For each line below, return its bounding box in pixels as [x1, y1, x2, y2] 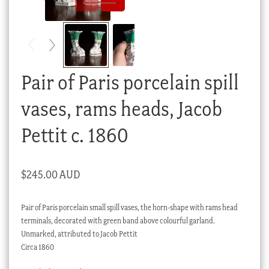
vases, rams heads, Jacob [20, 96, 222, 121]
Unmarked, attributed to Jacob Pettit [20, 229, 138, 239]
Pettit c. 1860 [20, 122, 128, 148]
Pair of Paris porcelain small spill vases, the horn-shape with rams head [20, 203, 238, 213]
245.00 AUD [26, 168, 80, 182]
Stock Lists [32, 52, 67, 61]
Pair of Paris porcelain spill [20, 70, 239, 95]
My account [32, 30, 70, 40]
